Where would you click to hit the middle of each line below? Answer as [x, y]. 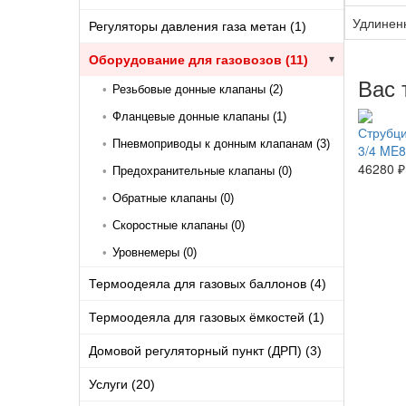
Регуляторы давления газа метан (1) [198, 26]
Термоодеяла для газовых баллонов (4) [208, 283]
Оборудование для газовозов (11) [198, 59]
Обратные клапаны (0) [173, 198]
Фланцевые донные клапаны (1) [199, 116]
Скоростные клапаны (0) [179, 225]
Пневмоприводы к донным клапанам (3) [221, 143]
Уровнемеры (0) [155, 252]
